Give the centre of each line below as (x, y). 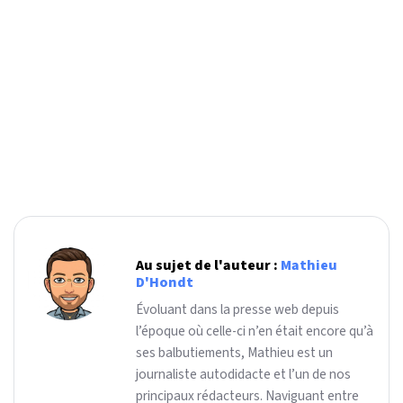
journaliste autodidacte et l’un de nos (243, 375)
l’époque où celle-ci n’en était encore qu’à (255, 331)
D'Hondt (165, 283)
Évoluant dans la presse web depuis (237, 310)
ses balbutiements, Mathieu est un (234, 353)
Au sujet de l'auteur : (208, 266)
